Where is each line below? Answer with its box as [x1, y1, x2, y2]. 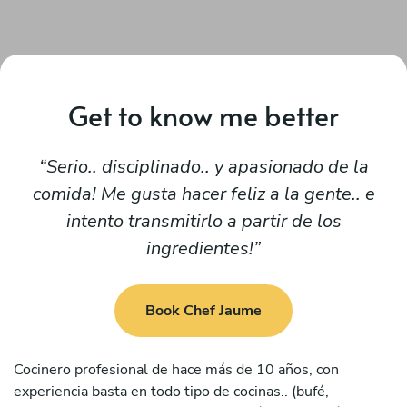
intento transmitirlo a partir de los [65, 209, 342, 233]
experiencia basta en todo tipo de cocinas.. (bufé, [14, 381, 329, 402]
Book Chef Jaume [145, 301, 262, 322]
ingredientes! [146, 236, 253, 261]
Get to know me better [68, 96, 339, 134]
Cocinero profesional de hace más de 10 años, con [14, 359, 339, 380]
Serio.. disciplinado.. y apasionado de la [45, 154, 369, 179]
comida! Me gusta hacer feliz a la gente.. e [32, 182, 375, 206]
